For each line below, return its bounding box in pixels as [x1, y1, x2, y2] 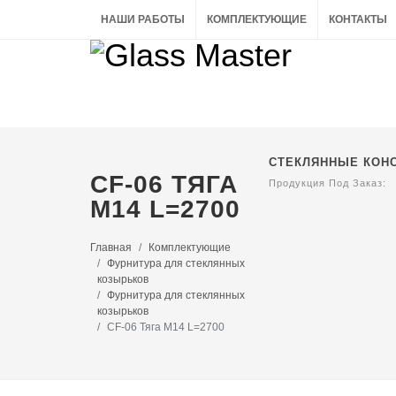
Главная [90, 241, 132, 254]
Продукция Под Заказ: [269, 178, 386, 188]
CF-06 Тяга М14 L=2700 [107, 321, 225, 333]
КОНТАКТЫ [329, 13, 387, 26]
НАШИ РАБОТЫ [101, 13, 185, 26]
